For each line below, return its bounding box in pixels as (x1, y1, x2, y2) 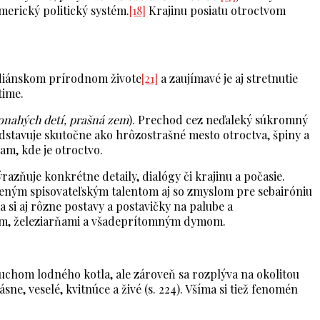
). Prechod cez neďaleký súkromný (129, 112, 308, 128)
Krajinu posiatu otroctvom (146, 3, 286, 19)
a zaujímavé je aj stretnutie (158, 71, 298, 86)
